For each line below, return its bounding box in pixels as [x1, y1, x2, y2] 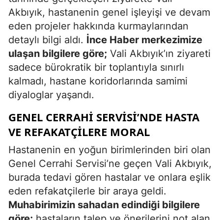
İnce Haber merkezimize [86, 33, 202, 46]
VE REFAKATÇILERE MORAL [8, 124, 150, 139]
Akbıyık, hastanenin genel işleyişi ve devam [8, 6, 210, 18]
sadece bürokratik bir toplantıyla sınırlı [8, 61, 184, 73]
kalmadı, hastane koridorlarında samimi [8, 75, 188, 87]
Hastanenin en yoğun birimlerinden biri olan [8, 143, 211, 156]
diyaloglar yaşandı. [8, 88, 94, 101]
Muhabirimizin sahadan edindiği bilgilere [8, 198, 200, 211]
